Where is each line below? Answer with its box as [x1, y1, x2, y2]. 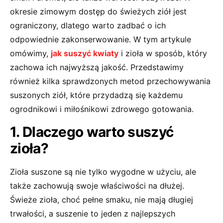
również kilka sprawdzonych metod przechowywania [10, 76, 211, 86]
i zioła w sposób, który [118, 48, 207, 58]
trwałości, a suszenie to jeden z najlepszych [10, 209, 175, 219]
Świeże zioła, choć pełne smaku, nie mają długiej [10, 195, 193, 205]
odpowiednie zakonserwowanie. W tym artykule [10, 34, 191, 44]
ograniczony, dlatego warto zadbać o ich [10, 20, 166, 30]
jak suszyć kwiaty [51, 48, 118, 58]
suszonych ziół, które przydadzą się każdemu [10, 90, 183, 100]
